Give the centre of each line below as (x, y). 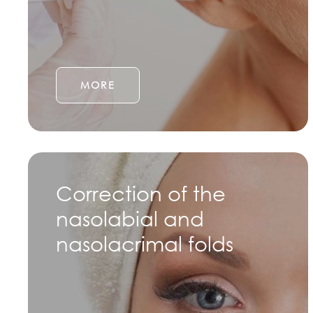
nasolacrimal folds (145, 243)
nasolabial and (130, 218)
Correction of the (141, 193)
